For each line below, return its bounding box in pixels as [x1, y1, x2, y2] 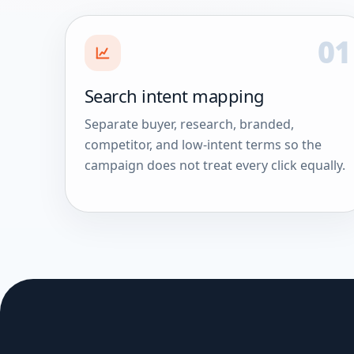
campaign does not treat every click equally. [84, 156, 345, 174]
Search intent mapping [84, 83, 265, 107]
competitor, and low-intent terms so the [84, 135, 322, 153]
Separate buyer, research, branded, [84, 115, 294, 133]
